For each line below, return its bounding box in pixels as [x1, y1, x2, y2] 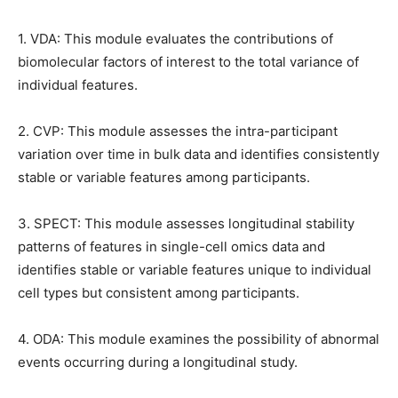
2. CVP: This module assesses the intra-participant [18, 123, 338, 139]
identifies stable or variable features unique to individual [18, 261, 371, 278]
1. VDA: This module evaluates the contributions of [18, 30, 333, 47]
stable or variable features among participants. [18, 169, 310, 186]
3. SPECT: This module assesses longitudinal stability [18, 215, 354, 232]
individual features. [18, 76, 138, 93]
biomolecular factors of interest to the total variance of [18, 53, 359, 70]
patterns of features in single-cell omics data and [18, 238, 325, 255]
